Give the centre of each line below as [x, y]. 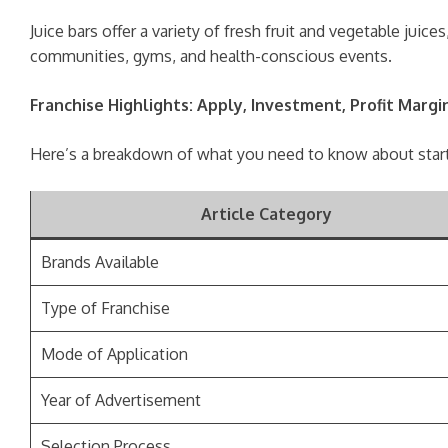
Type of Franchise [105, 308]
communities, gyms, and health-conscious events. [211, 56]
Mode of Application [114, 354]
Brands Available [100, 262]
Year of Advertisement [121, 400]
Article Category [266, 214]
